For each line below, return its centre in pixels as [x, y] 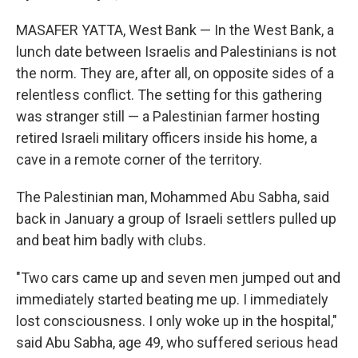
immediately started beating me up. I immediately [172, 299]
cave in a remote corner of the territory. [139, 159]
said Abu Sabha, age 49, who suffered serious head [177, 342]
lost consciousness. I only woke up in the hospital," [177, 321]
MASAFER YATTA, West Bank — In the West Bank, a [175, 30]
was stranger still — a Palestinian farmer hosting [168, 116]
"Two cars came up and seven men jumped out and [178, 278]
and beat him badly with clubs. [111, 240]
